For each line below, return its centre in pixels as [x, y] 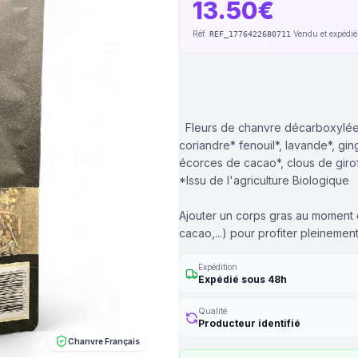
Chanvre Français [104, 341]
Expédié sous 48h [243, 279]
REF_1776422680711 [250, 34]
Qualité [213, 311]
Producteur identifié [249, 323]
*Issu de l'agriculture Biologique [264, 180]
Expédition [218, 267]
